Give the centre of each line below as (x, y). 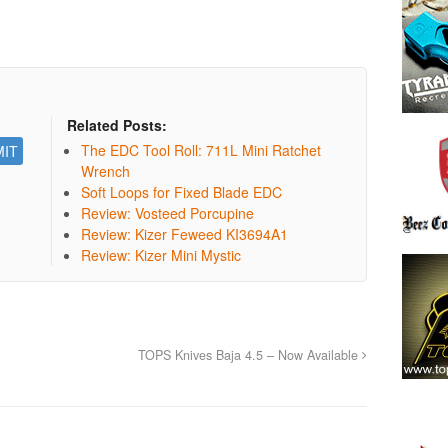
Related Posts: (117, 124)
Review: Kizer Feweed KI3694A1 (185, 233)
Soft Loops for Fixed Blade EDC (182, 191)
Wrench (106, 170)
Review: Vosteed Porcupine (168, 212)
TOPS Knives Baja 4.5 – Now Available (249, 354)
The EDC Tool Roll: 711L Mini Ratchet (201, 149)
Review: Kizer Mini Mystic (161, 254)
